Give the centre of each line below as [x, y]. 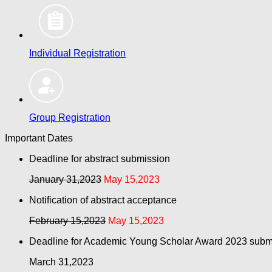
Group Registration [70, 118]
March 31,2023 [61, 262]
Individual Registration [77, 53]
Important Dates [39, 138]
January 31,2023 [65, 180]
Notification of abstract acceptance [103, 200]
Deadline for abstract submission [100, 159]
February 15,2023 [67, 221]
